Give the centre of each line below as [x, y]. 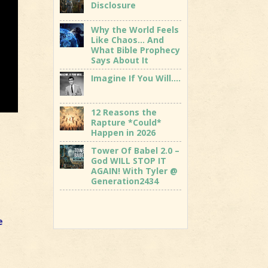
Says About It [120, 60]
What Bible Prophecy [136, 50]
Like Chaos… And [128, 39]
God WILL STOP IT [129, 161]
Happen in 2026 [124, 133]
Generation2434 [125, 181]
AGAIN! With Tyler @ [135, 171]
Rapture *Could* [127, 123]
